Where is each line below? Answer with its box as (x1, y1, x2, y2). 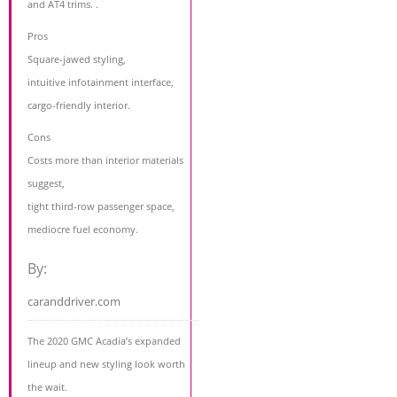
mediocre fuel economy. (27, 222, 138, 236)
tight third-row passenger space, (27, 198, 175, 213)
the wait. (27, 379, 67, 393)
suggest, (27, 175, 65, 190)
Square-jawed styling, (27, 51, 126, 66)
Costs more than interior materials (27, 152, 183, 167)
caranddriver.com (27, 292, 121, 309)
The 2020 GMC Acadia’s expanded (27, 333, 181, 347)
